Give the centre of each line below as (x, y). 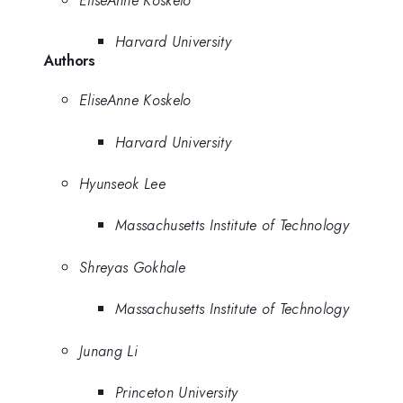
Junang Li (108, 350)
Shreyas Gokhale (132, 267)
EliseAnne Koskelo (135, 100)
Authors (69, 61)
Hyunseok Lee (122, 183)
